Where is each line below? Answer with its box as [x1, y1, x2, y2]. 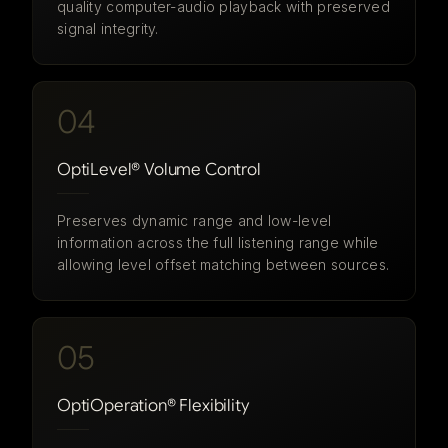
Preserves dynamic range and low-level [57, 212, 332, 229]
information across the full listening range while [57, 234, 379, 251]
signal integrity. [57, 20, 159, 37]
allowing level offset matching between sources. [57, 256, 390, 273]
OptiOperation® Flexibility [57, 395, 250, 416]
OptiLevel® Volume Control [57, 159, 261, 180]
